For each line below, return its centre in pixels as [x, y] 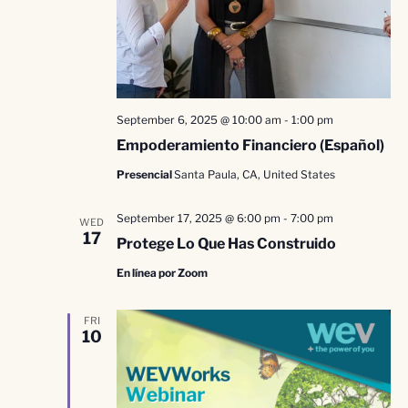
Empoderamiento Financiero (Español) [250, 145]
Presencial [145, 174]
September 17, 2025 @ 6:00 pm [198, 218]
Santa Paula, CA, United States [254, 174]
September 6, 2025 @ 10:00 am [199, 120]
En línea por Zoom [162, 273]
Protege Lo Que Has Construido [226, 244]
